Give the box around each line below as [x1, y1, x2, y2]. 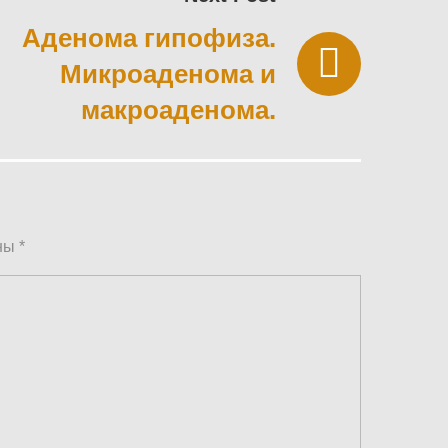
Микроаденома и [60, 59, 276, 90]
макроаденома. [81, 95, 276, 126]
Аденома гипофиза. [22, 23, 276, 54]
